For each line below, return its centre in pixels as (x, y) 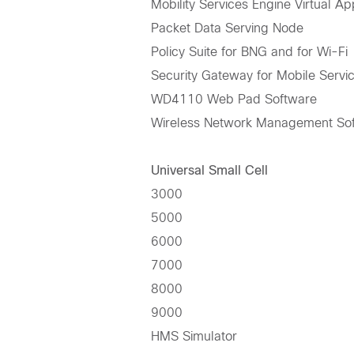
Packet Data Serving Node (228, 28)
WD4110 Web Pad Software (234, 100)
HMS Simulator (194, 337)
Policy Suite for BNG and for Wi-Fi (250, 52)
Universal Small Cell (210, 171)
